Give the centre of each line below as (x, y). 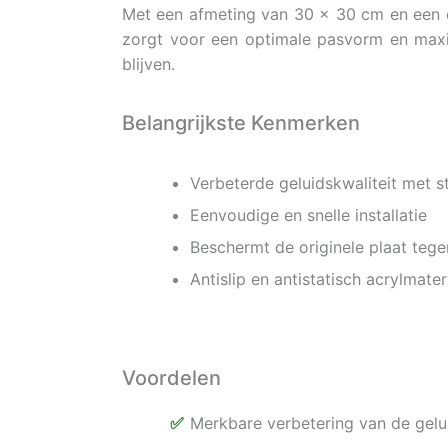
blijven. (148, 64)
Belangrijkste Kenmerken (241, 123)
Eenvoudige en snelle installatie (308, 215)
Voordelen (171, 378)
